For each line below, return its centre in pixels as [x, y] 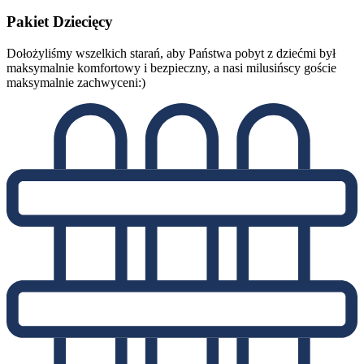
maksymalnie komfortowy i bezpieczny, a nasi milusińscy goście [171, 67]
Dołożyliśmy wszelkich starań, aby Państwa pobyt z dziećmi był [171, 53]
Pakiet [30, 22]
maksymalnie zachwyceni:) [76, 82]
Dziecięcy [83, 22]
